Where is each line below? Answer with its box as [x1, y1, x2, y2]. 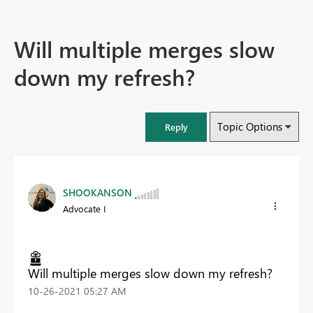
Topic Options [217, 119, 282, 134]
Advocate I [63, 203, 105, 215]
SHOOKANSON [63, 186, 132, 200]
